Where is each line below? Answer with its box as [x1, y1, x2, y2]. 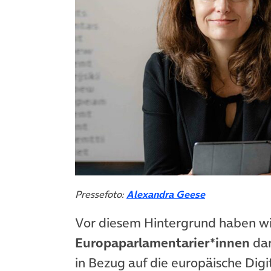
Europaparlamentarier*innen [75, 233, 250, 252]
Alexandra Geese [126, 187, 205, 201]
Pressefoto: [75, 187, 126, 201]
